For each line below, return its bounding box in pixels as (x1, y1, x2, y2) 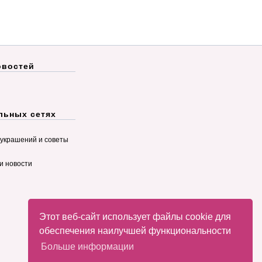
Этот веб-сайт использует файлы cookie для (39, 211, 232, 222)
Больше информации (41, 242, 135, 251)
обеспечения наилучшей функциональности (39, 225, 232, 236)
